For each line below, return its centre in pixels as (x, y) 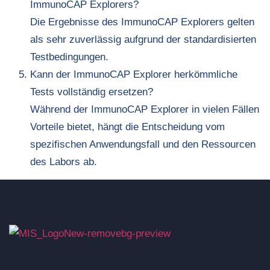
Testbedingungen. (69, 57)
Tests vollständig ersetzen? (92, 92)
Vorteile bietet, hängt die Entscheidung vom (127, 127)
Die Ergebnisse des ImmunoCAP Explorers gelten (142, 22)
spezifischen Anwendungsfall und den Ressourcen (143, 145)
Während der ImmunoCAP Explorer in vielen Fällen (145, 110)
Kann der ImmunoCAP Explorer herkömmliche (134, 75)
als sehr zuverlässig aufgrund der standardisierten (143, 40)
